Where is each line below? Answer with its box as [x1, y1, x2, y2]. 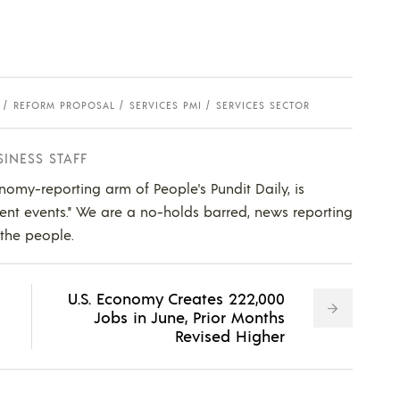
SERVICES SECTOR [216, 98, 310, 112]
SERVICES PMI [129, 98, 202, 112]
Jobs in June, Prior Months [93, 305, 285, 327]
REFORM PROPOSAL [13, 98, 115, 112]
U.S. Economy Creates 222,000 [67, 287, 285, 308]
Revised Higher [174, 324, 285, 346]
